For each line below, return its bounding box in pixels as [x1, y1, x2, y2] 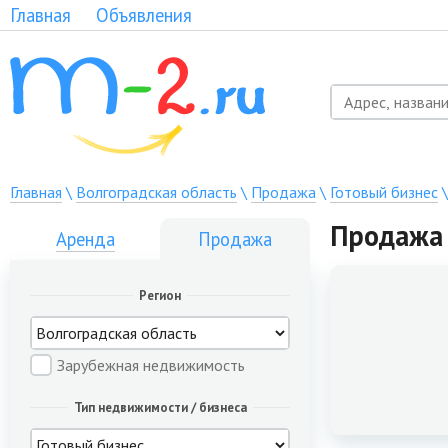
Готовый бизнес [330, 182, 438, 202]
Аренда [55, 227, 115, 251]
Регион [139, 287, 181, 304]
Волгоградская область [76, 182, 237, 202]
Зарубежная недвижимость [57, 355, 245, 375]
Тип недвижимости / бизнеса [73, 399, 247, 416]
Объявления [96, 3, 192, 27]
